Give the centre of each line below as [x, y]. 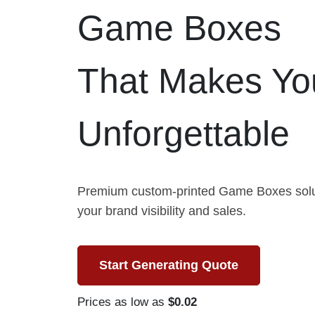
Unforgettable [183, 134]
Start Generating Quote [168, 265]
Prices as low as [122, 302]
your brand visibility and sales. [161, 211]
